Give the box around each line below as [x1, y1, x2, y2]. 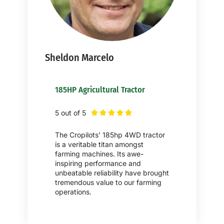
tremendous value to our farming [55, 177, 161, 186]
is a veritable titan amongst [55, 139, 143, 148]
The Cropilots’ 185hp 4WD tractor [55, 130, 165, 139]
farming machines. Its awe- [55, 149, 143, 158]
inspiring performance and [55, 158, 141, 167]
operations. [55, 187, 91, 196]
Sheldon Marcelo [45, 51, 114, 63]
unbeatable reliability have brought [55, 168, 169, 177]
